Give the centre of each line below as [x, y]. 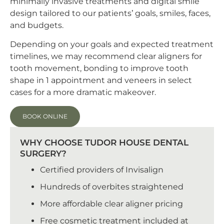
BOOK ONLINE [45, 116]
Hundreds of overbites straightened [112, 186]
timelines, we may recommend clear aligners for [106, 56]
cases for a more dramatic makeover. [83, 92]
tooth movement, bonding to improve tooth [99, 68]
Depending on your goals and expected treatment [112, 44]
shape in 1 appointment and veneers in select [101, 80]
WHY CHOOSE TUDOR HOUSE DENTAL [104, 142]
